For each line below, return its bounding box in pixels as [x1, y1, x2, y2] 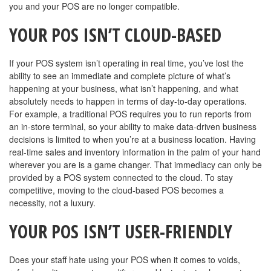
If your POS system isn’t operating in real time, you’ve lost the [9, 56, 244, 69]
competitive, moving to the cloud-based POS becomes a [9, 183, 224, 196]
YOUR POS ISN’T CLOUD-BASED [9, 22, 221, 47]
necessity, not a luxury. [9, 196, 96, 209]
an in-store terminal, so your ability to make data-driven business [9, 120, 256, 132]
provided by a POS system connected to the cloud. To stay [9, 171, 233, 183]
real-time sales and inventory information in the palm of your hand [9, 145, 261, 158]
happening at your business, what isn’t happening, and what [9, 82, 238, 94]
